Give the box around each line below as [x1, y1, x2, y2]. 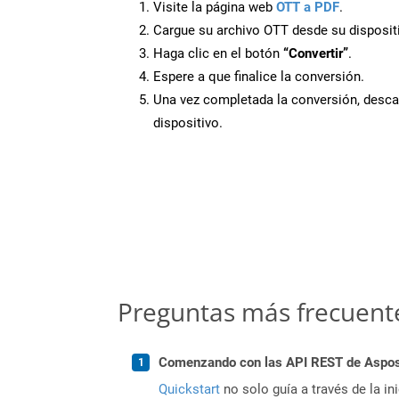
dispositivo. [153, 114, 223, 131]
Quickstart [159, 380, 220, 397]
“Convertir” [283, 45, 348, 61]
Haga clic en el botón [153, 45, 283, 61]
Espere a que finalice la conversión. [153, 68, 364, 85]
